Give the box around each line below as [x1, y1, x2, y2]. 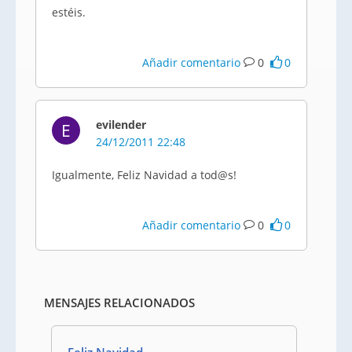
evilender [96, 117, 146, 132]
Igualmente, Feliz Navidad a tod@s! [52, 167, 236, 182]
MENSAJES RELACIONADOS [43, 295, 195, 310]
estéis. [52, 5, 86, 20]
